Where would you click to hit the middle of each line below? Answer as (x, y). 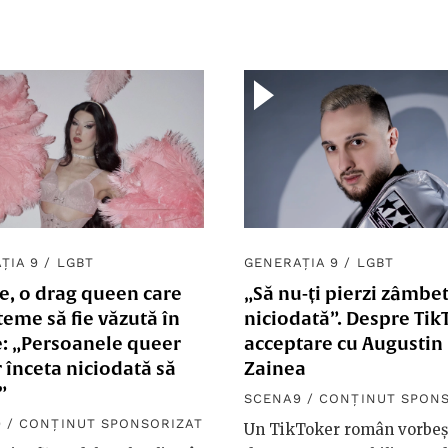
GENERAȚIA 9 (292, 263)
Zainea (275, 369)
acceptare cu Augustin (343, 344)
